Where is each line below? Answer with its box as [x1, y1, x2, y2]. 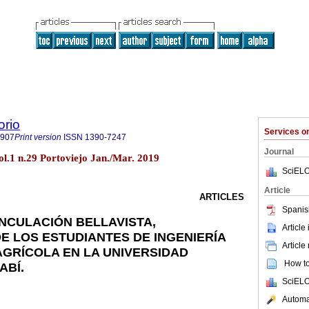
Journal [264, 147, 294, 157]
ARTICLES [199, 192, 244, 203]
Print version [14, 132, 61, 142]
